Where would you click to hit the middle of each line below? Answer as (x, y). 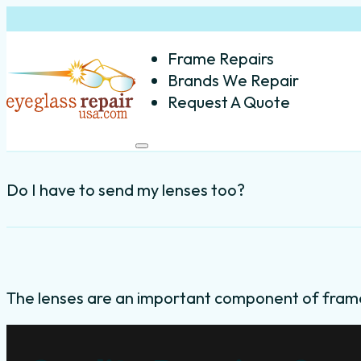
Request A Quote (229, 102)
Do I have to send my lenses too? (126, 189)
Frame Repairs (221, 58)
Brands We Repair (233, 80)
